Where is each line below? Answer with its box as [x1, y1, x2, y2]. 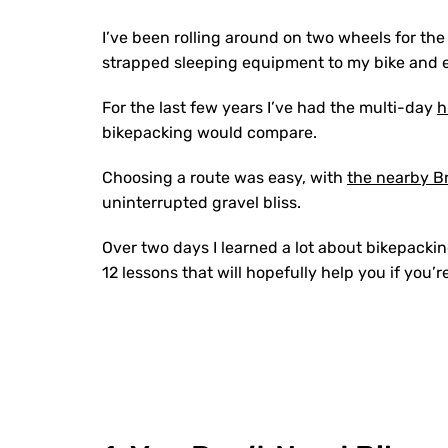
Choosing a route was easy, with [102, 168, 347, 187]
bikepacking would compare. [102, 123, 317, 142]
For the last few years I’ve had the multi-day [102, 98, 437, 117]
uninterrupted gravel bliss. [102, 193, 305, 212]
